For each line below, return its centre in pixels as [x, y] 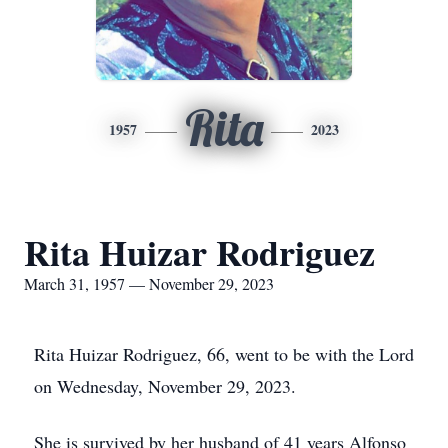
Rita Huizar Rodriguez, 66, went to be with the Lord [224, 354]
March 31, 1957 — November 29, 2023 [149, 283]
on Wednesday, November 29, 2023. [165, 386]
